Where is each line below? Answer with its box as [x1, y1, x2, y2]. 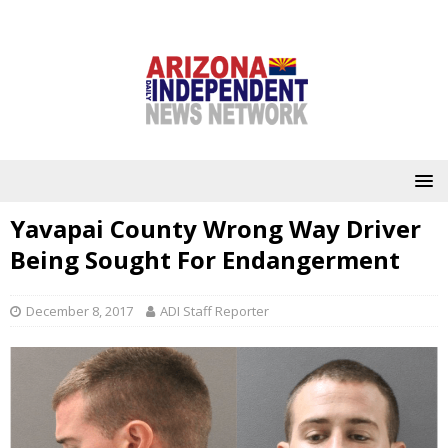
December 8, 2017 [26, 302, 133, 320]
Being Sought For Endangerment [10, 243, 400, 276]
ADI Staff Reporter [160, 302, 269, 320]
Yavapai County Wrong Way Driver [10, 212, 421, 245]
